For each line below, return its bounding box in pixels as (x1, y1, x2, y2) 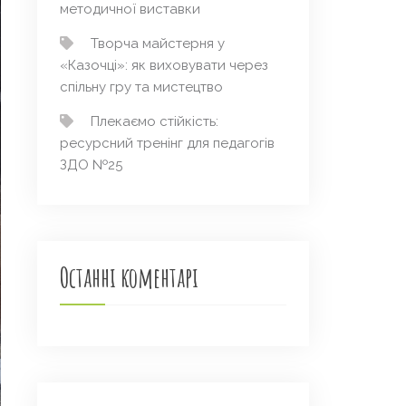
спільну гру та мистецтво (60, 79, 223, 96)
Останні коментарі (60, 260, 198, 295)
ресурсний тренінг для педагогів (60, 135, 275, 152)
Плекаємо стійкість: (91, 113, 218, 130)
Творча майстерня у (91, 35, 225, 53)
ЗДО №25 (60, 157, 122, 174)
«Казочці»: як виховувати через (60, 57, 268, 74)
